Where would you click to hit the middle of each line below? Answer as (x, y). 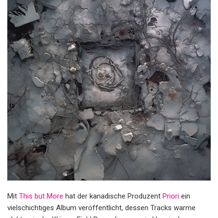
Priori (171, 196)
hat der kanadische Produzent (113, 196)
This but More (41, 196)
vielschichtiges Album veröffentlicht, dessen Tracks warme (101, 208)
